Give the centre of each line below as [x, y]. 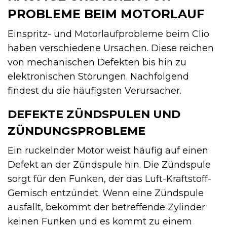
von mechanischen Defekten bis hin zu [97, 62]
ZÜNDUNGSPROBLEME [77, 130]
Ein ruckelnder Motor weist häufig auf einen [108, 150]
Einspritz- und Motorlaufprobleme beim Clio [108, 34]
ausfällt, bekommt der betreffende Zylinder [106, 207]
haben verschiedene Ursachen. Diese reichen [111, 48]
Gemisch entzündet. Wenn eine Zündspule [106, 193]
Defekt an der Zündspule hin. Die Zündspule [109, 164]
